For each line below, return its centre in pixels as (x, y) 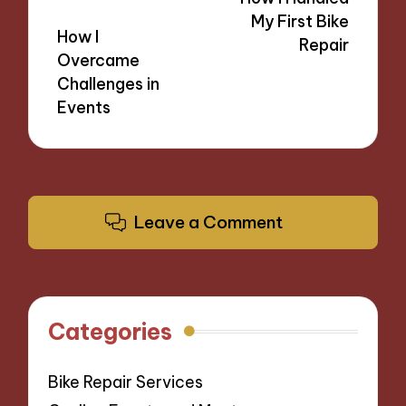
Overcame (99, 60)
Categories (111, 331)
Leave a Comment (208, 222)
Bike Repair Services (126, 382)
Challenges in (109, 83)
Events (84, 107)
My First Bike (300, 21)
